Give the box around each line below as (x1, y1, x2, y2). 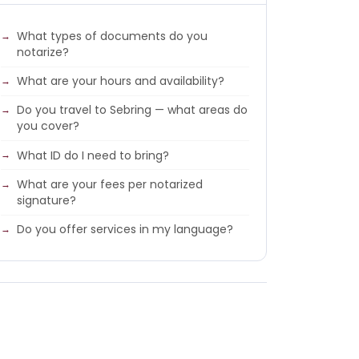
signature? (17, 192, 77, 209)
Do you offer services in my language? (17, 221, 234, 238)
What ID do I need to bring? (17, 147, 170, 163)
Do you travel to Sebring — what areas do (17, 102, 248, 119)
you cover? (17, 118, 80, 135)
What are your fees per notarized (17, 176, 204, 193)
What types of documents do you (17, 27, 208, 44)
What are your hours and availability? (17, 73, 225, 90)
